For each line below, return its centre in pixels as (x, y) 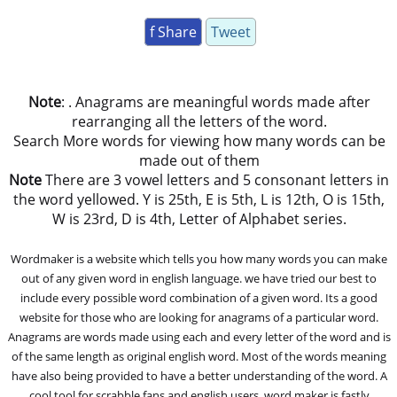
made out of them (199, 160)
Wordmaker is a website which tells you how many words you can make (199, 258)
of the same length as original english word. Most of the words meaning (199, 356)
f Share (173, 31)
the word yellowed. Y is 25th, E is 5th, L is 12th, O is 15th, (199, 199)
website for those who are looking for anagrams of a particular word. (199, 317)
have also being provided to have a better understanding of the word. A (199, 375)
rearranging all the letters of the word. (199, 121)
